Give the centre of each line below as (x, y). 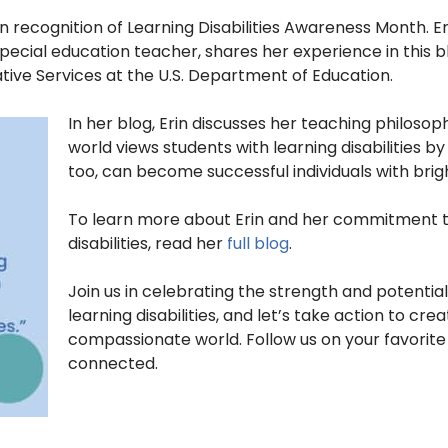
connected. (114, 364)
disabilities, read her (147, 244)
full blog (257, 244)
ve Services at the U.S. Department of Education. (202, 76)
